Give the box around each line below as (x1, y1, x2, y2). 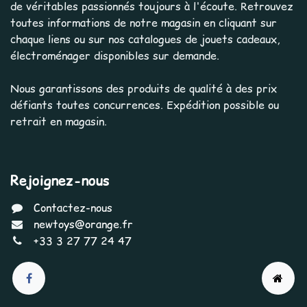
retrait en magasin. (10, 114, 107, 130)
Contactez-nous (33, 200, 112, 216)
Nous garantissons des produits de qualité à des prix (10, 81, 277, 97)
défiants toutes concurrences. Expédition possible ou (10, 97, 279, 113)
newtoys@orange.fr (33, 217, 133, 232)
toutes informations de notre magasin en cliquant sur (10, 15, 277, 31)
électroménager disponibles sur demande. (10, 48, 219, 64)
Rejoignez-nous (10, 171, 110, 191)
